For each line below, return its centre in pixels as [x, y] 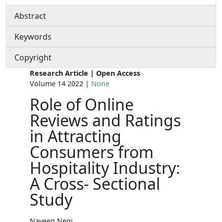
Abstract [30, 16]
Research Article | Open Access [85, 73]
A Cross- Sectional [95, 183]
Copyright [33, 57]
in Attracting [76, 136]
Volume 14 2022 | [60, 83]
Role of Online [82, 104]
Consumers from [92, 152]
